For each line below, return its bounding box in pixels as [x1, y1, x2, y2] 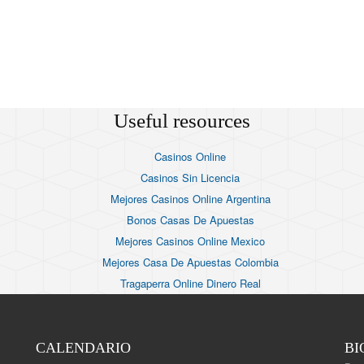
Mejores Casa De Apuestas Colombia [102, 254, 279, 271]
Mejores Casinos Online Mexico [115, 233, 265, 249]
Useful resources [114, 110, 250, 132]
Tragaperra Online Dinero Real [119, 275, 261, 292]
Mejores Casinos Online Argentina [110, 191, 271, 207]
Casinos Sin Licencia [141, 170, 240, 186]
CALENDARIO [35, 340, 131, 357]
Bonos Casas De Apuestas [126, 212, 254, 228]
